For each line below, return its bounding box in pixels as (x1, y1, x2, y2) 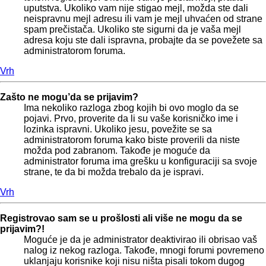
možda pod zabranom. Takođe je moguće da (24, 145, 210, 156)
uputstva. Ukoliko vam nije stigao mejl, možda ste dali (24, 2, 248, 13)
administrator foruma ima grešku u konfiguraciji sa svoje (24, 156, 257, 166)
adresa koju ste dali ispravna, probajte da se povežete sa (24, 34, 262, 45)
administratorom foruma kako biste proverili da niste (24, 134, 240, 145)
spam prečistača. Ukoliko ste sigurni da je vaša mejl (24, 24, 241, 34)
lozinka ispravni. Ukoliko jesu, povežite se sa (24, 123, 212, 134)
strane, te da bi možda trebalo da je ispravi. (24, 166, 204, 177)
